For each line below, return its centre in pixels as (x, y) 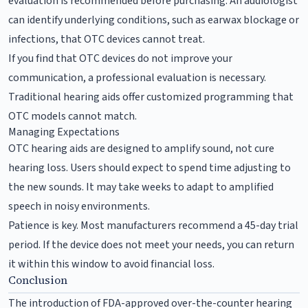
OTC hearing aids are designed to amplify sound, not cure (141, 148)
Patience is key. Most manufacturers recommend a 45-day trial (153, 225)
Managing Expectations (64, 132)
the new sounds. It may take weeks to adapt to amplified (141, 187)
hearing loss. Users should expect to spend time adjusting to (150, 167)
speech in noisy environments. (79, 206)
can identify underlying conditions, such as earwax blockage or (154, 20)
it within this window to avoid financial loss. (111, 264)
